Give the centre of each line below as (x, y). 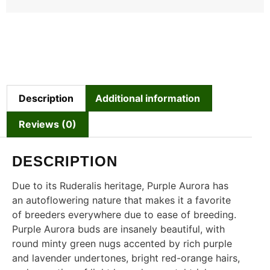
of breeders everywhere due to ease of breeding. (124, 215)
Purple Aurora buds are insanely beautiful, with (118, 229)
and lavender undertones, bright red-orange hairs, (126, 258)
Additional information (147, 98)
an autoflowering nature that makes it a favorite (121, 200)
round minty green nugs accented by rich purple (122, 244)
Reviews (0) (48, 124)
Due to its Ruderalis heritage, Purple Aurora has (120, 186)
